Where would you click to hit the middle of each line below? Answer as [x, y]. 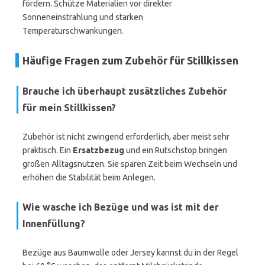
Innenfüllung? [54, 224]
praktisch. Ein [48, 150]
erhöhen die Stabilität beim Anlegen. [89, 177]
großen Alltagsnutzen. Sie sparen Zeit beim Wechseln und [130, 164]
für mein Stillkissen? [69, 108]
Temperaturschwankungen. [73, 31]
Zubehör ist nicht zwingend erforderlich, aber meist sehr [126, 137]
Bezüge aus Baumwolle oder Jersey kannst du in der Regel [130, 253]
